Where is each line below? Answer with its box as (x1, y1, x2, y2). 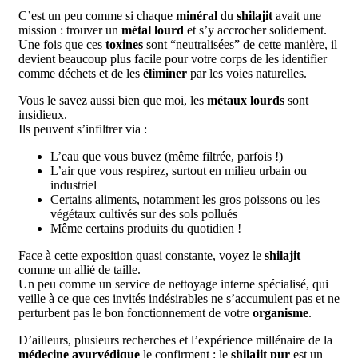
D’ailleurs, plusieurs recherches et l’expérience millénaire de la (18, 332, 332, 347)
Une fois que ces (18, 37, 105, 51)
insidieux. (18, 107, 67, 121)
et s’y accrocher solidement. (184, 22, 327, 37)
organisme (253, 305, 308, 320)
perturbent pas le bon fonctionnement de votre (18, 305, 253, 320)
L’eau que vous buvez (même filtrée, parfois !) (50, 149, 283, 163)
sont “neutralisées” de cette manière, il (143, 37, 337, 51)
